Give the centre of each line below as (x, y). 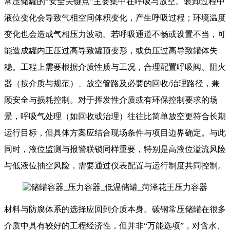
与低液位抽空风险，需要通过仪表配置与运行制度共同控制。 (115, 166)
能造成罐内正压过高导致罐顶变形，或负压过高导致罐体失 (111, 51)
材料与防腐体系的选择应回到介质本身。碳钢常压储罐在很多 (115, 209)
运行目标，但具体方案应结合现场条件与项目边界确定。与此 (115, 133)
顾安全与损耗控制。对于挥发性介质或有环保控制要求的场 (111, 100)
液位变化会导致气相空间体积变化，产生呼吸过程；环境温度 (115, 18)
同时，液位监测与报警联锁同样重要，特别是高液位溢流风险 (115, 149)
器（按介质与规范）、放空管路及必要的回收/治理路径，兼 (112, 84)
